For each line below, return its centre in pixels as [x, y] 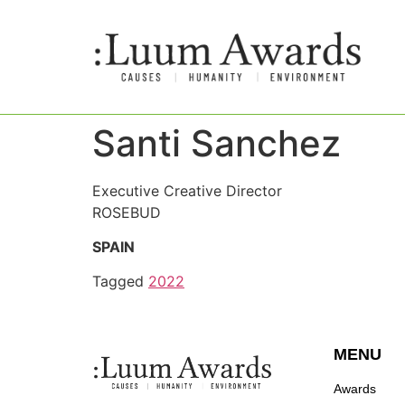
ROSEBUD [127, 212]
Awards [354, 389]
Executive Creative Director [187, 190]
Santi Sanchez [221, 143]
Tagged [120, 282]
